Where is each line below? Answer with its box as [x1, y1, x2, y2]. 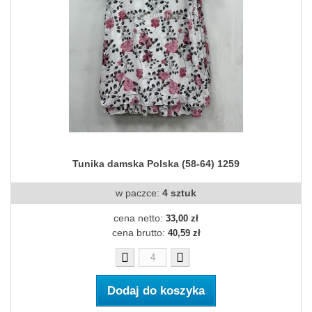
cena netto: [114, 212, 166, 224]
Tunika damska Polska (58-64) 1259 [72, 158, 240, 170]
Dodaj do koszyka [107, 284, 205, 298]
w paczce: [116, 187, 162, 199]
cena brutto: [111, 227, 168, 239]
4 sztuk [162, 187, 196, 199]
